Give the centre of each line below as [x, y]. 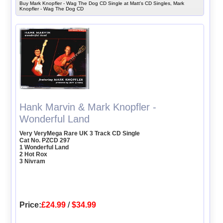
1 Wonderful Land [44, 148]
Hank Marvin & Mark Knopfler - [88, 107]
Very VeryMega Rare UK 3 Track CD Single [80, 134]
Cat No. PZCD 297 [45, 141]
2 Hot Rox [34, 155]
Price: [31, 205]
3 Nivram [33, 162]
